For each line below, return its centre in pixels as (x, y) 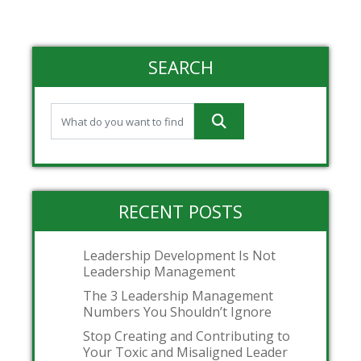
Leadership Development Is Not (179, 256)
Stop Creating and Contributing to (187, 336)
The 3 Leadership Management (178, 296)
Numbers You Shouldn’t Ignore (177, 312)
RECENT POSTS (180, 212)
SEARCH (180, 67)
